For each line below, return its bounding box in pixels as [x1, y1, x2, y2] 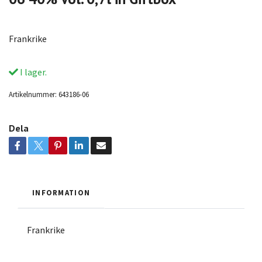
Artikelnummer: [9, 89, 57, 99]
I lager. [18, 65, 47, 78]
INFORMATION [32, 187, 91, 197]
